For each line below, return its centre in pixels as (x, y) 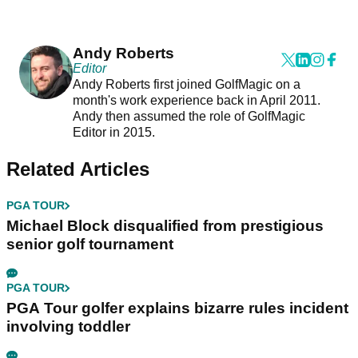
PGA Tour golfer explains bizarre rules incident (177, 308)
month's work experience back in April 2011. (196, 101)
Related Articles (78, 169)
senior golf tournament (90, 245)
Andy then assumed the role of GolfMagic (189, 117)
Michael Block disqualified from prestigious (165, 226)
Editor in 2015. (115, 133)
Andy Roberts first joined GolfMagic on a (186, 85)
